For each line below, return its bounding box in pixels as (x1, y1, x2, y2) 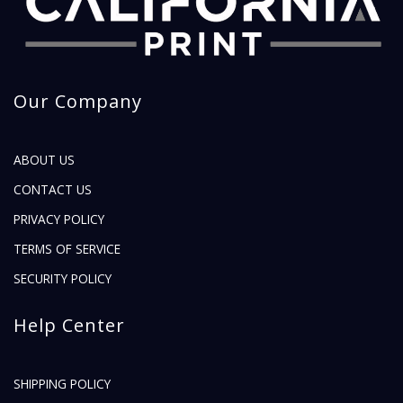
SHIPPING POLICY (13, 375, 111, 393)
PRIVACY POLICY (13, 210, 104, 228)
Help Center (13, 313, 125, 338)
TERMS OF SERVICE (13, 240, 121, 258)
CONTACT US (13, 181, 92, 199)
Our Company (13, 89, 142, 114)
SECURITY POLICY (13, 270, 112, 288)
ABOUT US (13, 151, 75, 169)
